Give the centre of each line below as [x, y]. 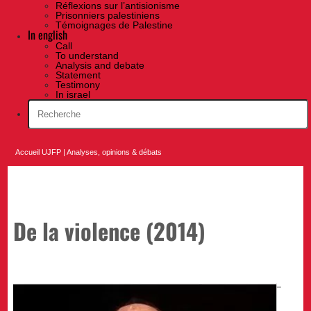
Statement [78, 75]
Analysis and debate [100, 66]
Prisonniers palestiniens [108, 16]
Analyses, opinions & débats [115, 152]
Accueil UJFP [39, 152]
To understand [87, 56]
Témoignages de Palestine [114, 25]
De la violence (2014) [110, 230]
